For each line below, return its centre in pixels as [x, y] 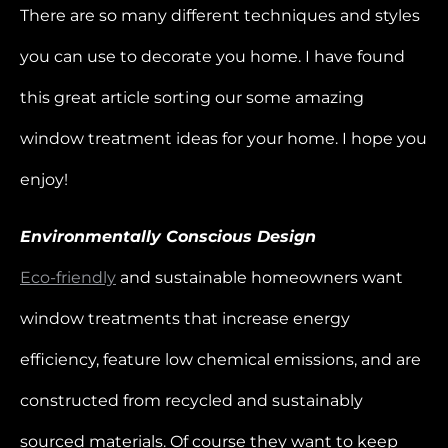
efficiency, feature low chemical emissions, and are [220, 359]
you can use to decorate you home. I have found [212, 56]
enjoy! [44, 179]
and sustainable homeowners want [259, 277]
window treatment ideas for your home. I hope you [223, 138]
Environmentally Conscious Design [168, 236]
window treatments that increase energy [185, 318]
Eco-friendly [68, 277]
